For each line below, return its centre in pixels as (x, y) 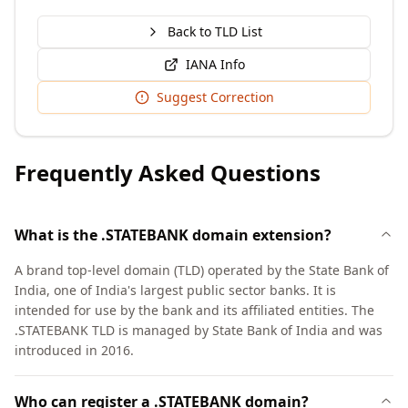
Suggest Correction (215, 97)
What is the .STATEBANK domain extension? (173, 235)
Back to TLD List (215, 31)
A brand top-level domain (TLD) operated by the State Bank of (202, 270)
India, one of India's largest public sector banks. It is (175, 290)
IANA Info (215, 64)
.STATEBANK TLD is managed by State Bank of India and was (199, 330)
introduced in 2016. (74, 350)
